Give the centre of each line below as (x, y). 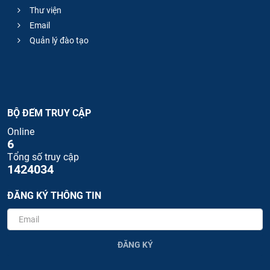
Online (21, 132)
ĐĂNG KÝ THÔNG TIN (54, 196)
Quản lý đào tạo (58, 41)
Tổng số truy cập (43, 157)
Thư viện (45, 11)
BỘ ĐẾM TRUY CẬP (49, 113)
